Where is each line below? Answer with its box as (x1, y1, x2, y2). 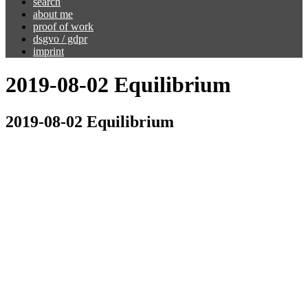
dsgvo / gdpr (33, 33, 87, 45)
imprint (33, 45, 64, 57)
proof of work (33, 21, 93, 32)
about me (33, 8, 73, 20)
